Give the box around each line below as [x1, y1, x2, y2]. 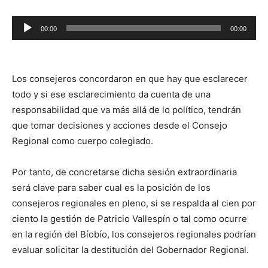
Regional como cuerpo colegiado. [12, 135, 153, 147]
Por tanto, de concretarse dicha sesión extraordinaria [12, 166, 237, 178]
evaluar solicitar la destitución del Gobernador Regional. [12, 244, 249, 256]
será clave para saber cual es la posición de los [12, 182, 211, 194]
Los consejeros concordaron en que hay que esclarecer [12, 73, 248, 85]
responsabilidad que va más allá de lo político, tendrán [12, 104, 241, 116]
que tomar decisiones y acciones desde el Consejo [12, 120, 227, 132]
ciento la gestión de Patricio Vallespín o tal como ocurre [12, 213, 247, 225]
